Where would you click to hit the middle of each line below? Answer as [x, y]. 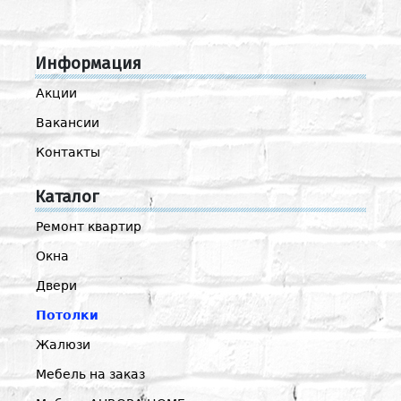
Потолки [67, 315]
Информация [88, 63]
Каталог [67, 196]
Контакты [68, 152]
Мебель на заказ [90, 374]
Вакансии [68, 122]
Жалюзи [63, 344]
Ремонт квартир [89, 226]
